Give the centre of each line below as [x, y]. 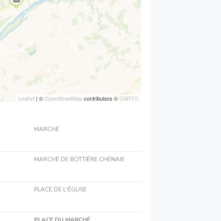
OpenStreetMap [64, 98]
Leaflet [27, 98]
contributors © [101, 98]
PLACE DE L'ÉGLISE [60, 190]
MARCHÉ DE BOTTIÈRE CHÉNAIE [79, 160]
